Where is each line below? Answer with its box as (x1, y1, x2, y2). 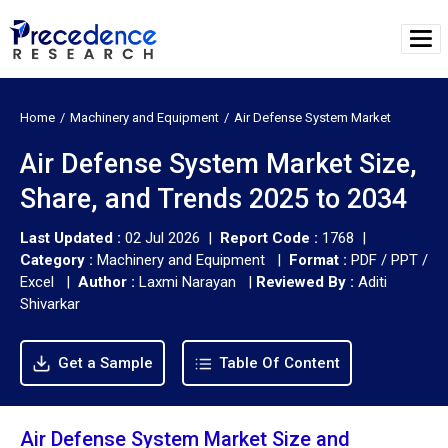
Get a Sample (53, 353, 153, 372)
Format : (289, 250, 347, 269)
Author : (78, 272, 135, 291)
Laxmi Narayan (139, 272, 236, 291)
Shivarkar (20, 294, 80, 313)
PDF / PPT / (347, 250, 428, 269)
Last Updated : (20, 228, 125, 247)
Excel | (20, 272, 78, 291)
